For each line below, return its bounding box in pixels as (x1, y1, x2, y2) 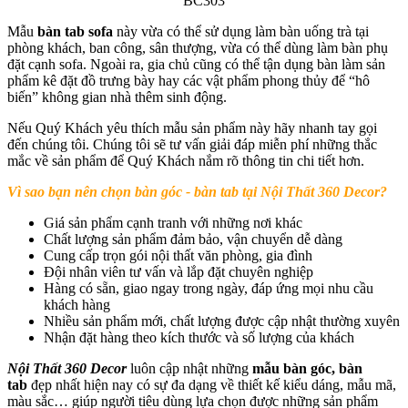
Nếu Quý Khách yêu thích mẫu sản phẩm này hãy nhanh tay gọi (7, 119, 377, 136)
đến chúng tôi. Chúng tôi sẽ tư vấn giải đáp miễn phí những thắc (7, 136, 377, 152)
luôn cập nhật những (127, 360, 252, 376)
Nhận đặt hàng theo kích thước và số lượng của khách (44, 329, 354, 345)
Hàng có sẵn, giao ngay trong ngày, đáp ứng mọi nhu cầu (44, 280, 373, 296)
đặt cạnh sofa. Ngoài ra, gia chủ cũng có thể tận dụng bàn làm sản (7, 56, 385, 72)
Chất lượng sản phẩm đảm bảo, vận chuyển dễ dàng (44, 230, 342, 247)
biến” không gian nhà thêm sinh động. (7, 88, 227, 105)
